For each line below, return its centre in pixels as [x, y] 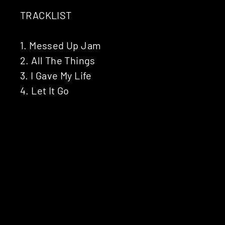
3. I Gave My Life [56, 75]
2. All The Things [58, 60]
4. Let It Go [45, 90]
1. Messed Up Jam [61, 45]
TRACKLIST [46, 15]
